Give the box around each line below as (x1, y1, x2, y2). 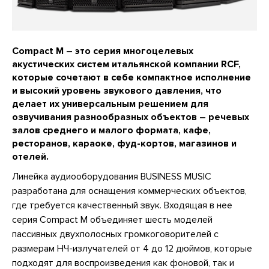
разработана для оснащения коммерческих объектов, (12, 184, 247, 197)
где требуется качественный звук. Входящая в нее (12, 199, 232, 211)
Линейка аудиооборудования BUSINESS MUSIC (12, 170, 211, 183)
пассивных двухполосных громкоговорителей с (12, 228, 219, 240)
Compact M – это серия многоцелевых (12, 44, 193, 57)
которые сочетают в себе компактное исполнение (12, 71, 251, 83)
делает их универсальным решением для (12, 97, 208, 110)
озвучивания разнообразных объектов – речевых (12, 110, 249, 123)
